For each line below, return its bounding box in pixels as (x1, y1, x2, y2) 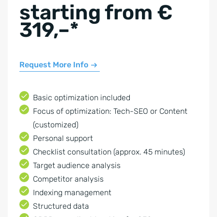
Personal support (33, 134, 93, 143)
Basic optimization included (33, 93, 130, 102)
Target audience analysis (33, 161, 121, 170)
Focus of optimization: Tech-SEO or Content (33, 107, 187, 116)
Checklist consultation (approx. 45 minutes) (33, 147, 185, 156)
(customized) (33, 120, 78, 129)
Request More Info (19, 60, 88, 69)
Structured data (33, 201, 89, 211)
